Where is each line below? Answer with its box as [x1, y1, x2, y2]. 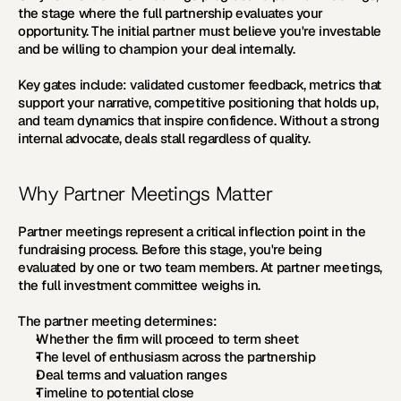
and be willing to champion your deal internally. [18, 40, 298, 57]
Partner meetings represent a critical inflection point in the [18, 223, 366, 240]
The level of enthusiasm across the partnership [36, 348, 316, 365]
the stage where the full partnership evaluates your [18, 4, 324, 21]
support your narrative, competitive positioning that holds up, [18, 94, 379, 111]
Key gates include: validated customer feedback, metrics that [18, 76, 381, 93]
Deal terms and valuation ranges [36, 366, 227, 383]
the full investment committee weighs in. [18, 277, 261, 294]
